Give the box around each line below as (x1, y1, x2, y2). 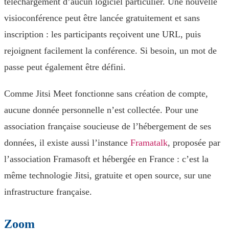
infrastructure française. (4, 187, 92, 197)
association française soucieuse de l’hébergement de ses (4, 121, 211, 131)
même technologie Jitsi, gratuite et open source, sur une (4, 170, 211, 180)
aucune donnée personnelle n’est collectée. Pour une (4, 105, 198, 115)
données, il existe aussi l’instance (4, 138, 130, 148)
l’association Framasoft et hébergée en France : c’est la (4, 154, 209, 164)
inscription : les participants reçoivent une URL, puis (4, 29, 201, 39)
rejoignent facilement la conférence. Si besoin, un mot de (4, 45, 217, 56)
